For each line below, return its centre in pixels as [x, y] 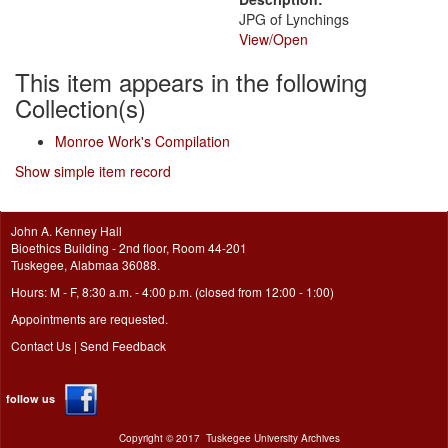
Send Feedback [123, 345]
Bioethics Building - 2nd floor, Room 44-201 [129, 247]
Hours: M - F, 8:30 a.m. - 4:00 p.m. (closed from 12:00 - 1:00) [172, 291]
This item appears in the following [191, 81]
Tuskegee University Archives [272, 438]
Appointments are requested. [89, 318]
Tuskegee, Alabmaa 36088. [85, 264]
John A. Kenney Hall [66, 230]
